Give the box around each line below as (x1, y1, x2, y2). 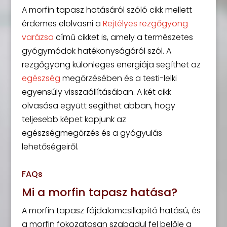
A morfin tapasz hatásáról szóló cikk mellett (21, 4, 192, 16)
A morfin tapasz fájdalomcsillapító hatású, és (21, 205, 201, 216)
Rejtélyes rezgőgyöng (102, 18, 188, 29)
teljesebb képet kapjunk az (21, 113, 126, 125)
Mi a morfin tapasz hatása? (21, 184, 177, 200)
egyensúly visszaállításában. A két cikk (21, 86, 171, 98)
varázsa (21, 31, 54, 43)
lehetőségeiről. (21, 141, 79, 153)
